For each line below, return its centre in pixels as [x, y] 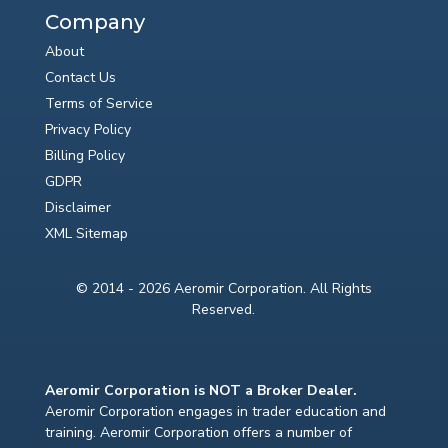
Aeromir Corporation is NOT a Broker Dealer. [200, 391]
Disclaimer [77, 208]
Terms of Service [98, 104]
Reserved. [224, 310]
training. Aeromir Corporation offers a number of [198, 433]
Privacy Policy [87, 130]
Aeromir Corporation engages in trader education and [215, 412]
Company [94, 22]
